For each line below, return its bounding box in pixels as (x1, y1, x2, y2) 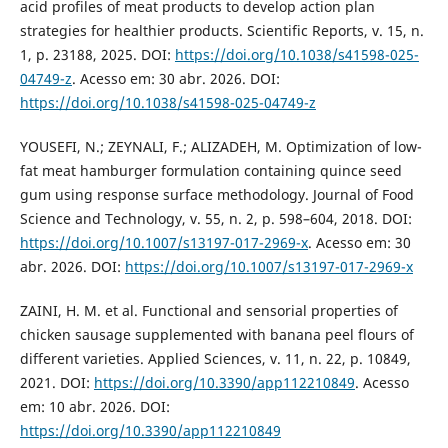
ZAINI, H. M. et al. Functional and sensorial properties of (19, 300, 398, 320)
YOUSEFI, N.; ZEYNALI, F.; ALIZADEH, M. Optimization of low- (19, 136, 422, 156)
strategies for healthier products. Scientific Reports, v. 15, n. (19, 20, 424, 40)
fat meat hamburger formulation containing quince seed (19, 160, 402, 180)
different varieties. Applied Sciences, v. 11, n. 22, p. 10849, (19, 348, 411, 368)
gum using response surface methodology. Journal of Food (19, 184, 414, 204)
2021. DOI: (19, 372, 94, 392)
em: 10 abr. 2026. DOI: (19, 396, 170, 416)
